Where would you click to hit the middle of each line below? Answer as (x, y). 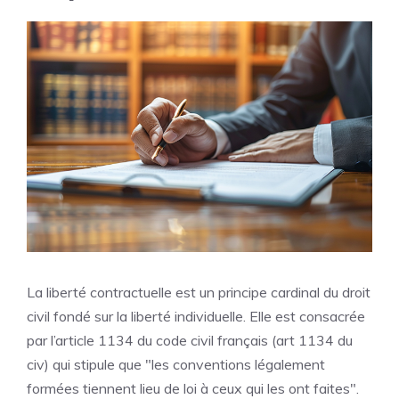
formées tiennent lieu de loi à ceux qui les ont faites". (193, 388)
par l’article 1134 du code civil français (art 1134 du (190, 340)
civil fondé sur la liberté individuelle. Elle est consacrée (196, 316)
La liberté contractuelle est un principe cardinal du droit (199, 292)
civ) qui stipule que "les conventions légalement (176, 364)
